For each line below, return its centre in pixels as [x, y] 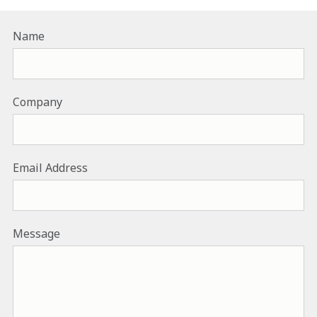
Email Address [50, 167]
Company [38, 102]
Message [36, 233]
